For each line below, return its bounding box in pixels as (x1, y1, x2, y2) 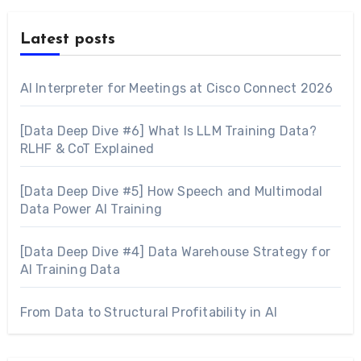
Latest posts (19, 31, 115, 48)
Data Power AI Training (19, 201, 162, 217)
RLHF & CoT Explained (19, 140, 155, 156)
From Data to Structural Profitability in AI (19, 304, 278, 320)
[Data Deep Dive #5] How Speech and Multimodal (19, 183, 323, 199)
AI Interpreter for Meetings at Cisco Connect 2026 (19, 80, 334, 96)
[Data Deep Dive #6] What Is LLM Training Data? (19, 122, 317, 139)
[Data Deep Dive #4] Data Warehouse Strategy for (19, 243, 330, 259)
